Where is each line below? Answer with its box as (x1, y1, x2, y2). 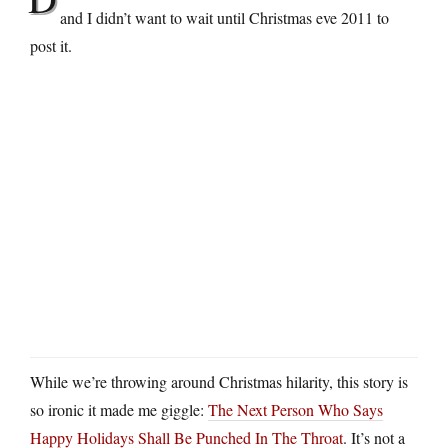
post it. (30, 34, 72, 56)
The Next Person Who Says (208, 398, 383, 420)
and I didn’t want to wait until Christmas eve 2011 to (60, 6, 389, 28)
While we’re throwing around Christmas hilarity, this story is (30, 370, 408, 392)
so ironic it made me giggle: (30, 398, 208, 420)
